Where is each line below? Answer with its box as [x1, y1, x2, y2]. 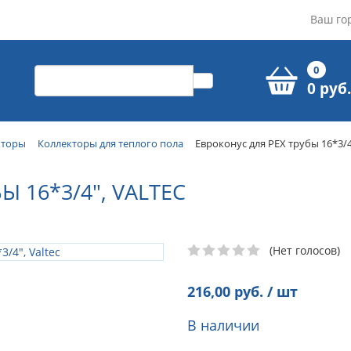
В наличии [187, 315, 259, 335]
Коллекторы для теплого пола [38, 136, 183, 150]
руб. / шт [230, 281, 298, 301]
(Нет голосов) [270, 242, 340, 258]
